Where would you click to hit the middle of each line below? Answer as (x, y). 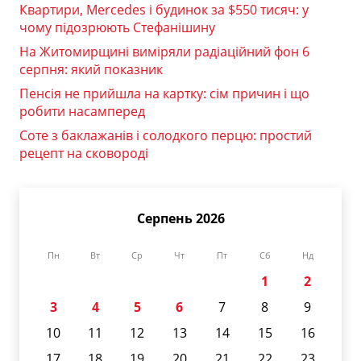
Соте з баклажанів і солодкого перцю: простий (166, 136)
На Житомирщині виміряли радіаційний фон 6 (164, 52)
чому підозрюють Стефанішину (117, 28)
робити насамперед (82, 112)
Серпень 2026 (180, 219)
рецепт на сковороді (84, 154)
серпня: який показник (91, 70)
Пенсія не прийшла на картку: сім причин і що (164, 94)
